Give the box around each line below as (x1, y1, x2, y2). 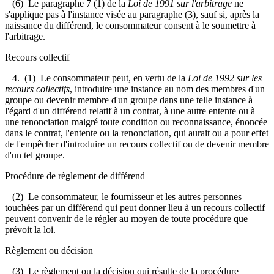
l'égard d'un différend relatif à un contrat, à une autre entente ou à (5, 105, 255, 116)
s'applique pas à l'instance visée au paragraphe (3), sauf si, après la (5, 9, 259, 20)
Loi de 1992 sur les (188, 72, 262, 83)
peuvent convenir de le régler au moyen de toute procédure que (5, 213, 248, 224)
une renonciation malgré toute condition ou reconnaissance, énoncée (5, 116, 267, 127)
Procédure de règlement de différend (5, 170, 145, 181)
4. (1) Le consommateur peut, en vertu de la (5, 72, 188, 83)
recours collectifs (5, 83, 70, 94)
